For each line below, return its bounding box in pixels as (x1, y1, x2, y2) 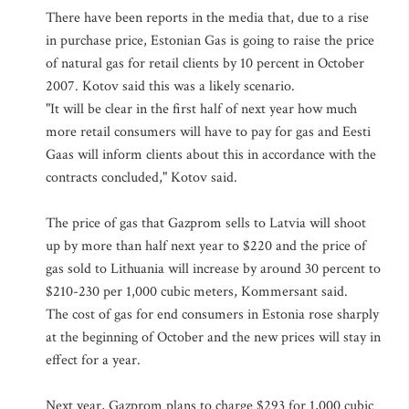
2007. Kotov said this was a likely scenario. (46, 77, 295, 96)
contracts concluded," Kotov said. (46, 168, 237, 187)
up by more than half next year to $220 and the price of (46, 236, 366, 256)
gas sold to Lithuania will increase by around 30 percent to (46, 259, 381, 278)
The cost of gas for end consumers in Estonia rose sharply (46, 305, 379, 324)
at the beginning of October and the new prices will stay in (46, 328, 381, 347)
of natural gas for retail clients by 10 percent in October (46, 54, 364, 73)
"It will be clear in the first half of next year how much (46, 100, 357, 119)
